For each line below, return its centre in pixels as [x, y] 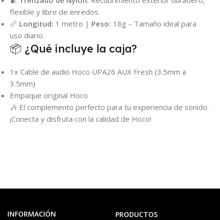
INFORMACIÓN [32, 214]
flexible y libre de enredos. [55, 12]
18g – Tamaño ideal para [154, 24]
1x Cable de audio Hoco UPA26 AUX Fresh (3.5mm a [98, 72]
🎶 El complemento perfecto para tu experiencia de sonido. [109, 107]
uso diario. [27, 36]
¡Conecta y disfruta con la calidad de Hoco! [81, 119]
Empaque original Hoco [49, 96]
